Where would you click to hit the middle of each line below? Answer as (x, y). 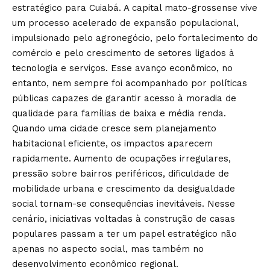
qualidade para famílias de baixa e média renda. (119, 113)
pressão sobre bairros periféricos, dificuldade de (121, 174)
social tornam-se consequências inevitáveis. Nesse (124, 204)
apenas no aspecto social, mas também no (108, 249)
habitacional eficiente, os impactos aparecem (112, 143)
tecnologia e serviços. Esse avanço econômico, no (122, 68)
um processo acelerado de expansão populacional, (125, 23)
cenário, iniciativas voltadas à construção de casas (124, 219)
